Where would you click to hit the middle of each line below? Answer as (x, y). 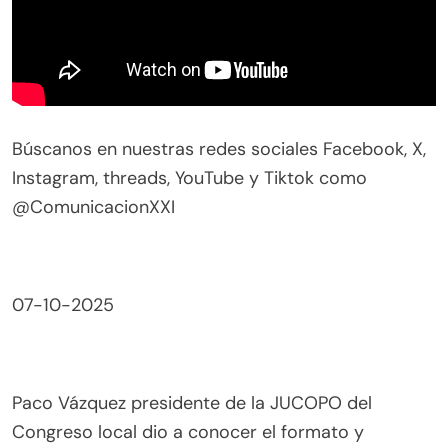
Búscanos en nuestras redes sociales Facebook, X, (219, 149)
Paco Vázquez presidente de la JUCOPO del (192, 403)
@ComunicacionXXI (93, 207)
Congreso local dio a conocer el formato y (188, 432)
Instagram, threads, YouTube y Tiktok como (189, 178)
